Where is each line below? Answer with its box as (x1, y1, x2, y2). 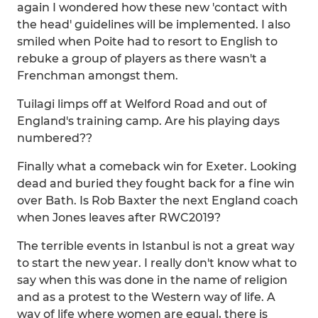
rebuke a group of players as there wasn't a (17, 52, 267, 65)
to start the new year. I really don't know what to (17, 256, 297, 270)
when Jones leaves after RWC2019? (17, 211, 221, 224)
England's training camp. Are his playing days (17, 114, 280, 128)
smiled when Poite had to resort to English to (17, 35, 278, 48)
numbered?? (17, 131, 92, 145)
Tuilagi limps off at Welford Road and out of (17, 97, 267, 111)
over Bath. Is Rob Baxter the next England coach (17, 194, 298, 207)
